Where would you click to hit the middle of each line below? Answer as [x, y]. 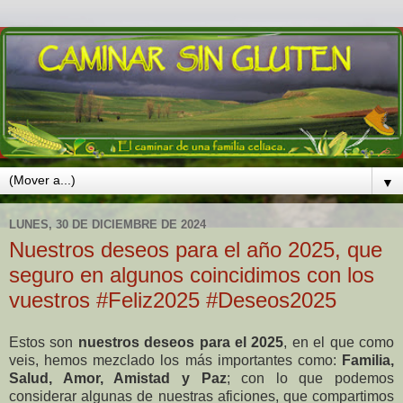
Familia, [368, 361]
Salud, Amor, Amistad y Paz [118, 379]
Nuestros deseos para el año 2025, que [196, 249]
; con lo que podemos [310, 379]
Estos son [44, 343]
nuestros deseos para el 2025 [181, 343]
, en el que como [339, 343]
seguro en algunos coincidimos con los [192, 274]
